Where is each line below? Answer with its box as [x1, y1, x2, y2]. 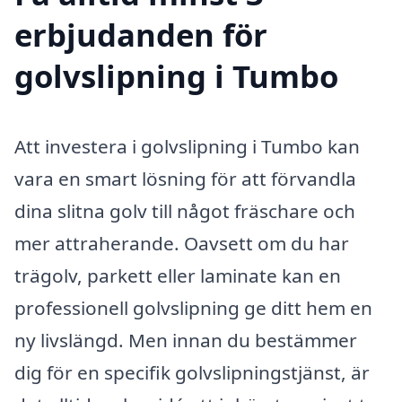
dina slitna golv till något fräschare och [14, 197, 355, 223]
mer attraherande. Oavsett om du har [14, 230, 349, 256]
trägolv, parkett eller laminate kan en [14, 262, 341, 288]
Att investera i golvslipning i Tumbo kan [14, 133, 360, 159]
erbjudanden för [14, 13, 267, 56]
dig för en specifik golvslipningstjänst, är [14, 359, 370, 385]
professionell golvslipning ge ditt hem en [14, 294, 372, 320]
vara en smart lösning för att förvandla [14, 165, 356, 191]
